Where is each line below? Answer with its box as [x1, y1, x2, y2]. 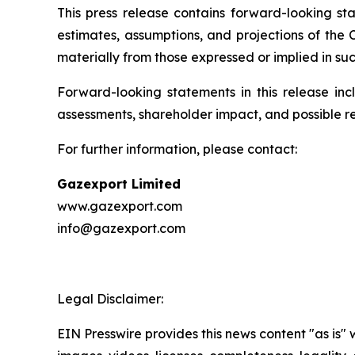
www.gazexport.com [57, 197, 182, 214]
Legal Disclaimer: [57, 290, 163, 307]
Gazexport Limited [57, 175, 181, 192]
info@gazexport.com [57, 219, 185, 236]
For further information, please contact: [57, 140, 297, 157]
